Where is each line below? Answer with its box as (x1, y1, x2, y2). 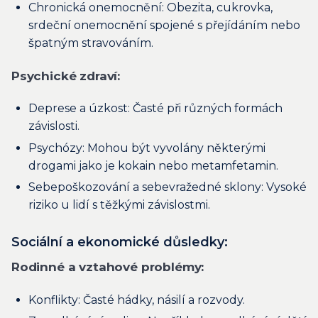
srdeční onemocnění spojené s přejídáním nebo (28, 18, 300, 33)
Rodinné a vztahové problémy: (11, 260, 204, 275)
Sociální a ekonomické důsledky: (11, 234, 228, 251)
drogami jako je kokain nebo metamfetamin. (28, 158, 278, 172)
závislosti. (28, 119, 79, 133)
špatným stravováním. (28, 36, 153, 50)
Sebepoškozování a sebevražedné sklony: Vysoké (28, 180, 307, 194)
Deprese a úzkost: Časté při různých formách (28, 102, 283, 116)
